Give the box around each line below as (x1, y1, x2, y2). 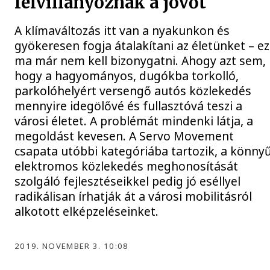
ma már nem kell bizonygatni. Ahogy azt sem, (14, 52, 266, 69)
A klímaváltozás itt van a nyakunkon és (14, 22, 230, 39)
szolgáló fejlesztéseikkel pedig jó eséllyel (14, 173, 241, 190)
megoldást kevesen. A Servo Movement (14, 128, 234, 145)
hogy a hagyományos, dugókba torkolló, (14, 67, 239, 84)
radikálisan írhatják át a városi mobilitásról (14, 188, 253, 205)
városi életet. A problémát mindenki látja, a (14, 113, 254, 130)
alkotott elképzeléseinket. (14, 203, 159, 220)
